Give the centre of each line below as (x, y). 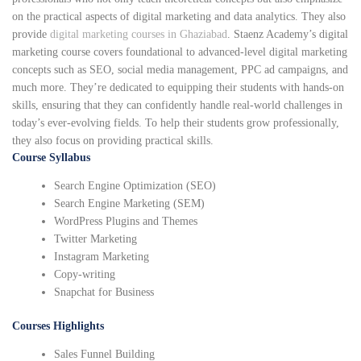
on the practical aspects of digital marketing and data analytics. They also (179, 17)
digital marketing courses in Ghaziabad (139, 35)
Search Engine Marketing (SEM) (130, 204)
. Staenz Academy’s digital (288, 35)
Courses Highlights (58, 326)
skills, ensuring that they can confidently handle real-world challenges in (177, 106)
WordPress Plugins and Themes (126, 222)
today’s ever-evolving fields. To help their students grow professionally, (176, 123)
